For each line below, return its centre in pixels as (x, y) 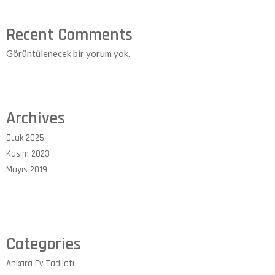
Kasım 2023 (28, 154)
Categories (44, 245)
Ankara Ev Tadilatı (40, 264)
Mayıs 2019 (27, 170)
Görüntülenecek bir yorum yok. (68, 54)
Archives (36, 119)
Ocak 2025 (25, 138)
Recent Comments (69, 35)
